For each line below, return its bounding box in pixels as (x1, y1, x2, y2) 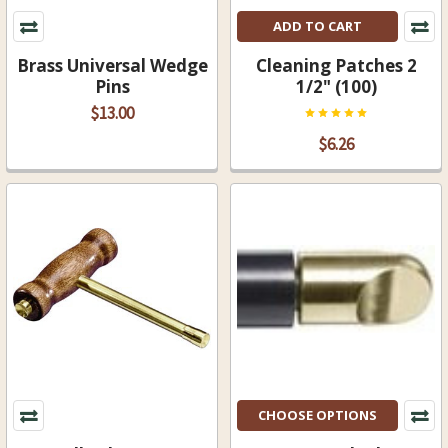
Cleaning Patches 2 (255, 53, 417, 77)
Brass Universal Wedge (16, 53, 208, 77)
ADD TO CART (273, 16, 363, 35)
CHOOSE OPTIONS (258, 405, 378, 424)
